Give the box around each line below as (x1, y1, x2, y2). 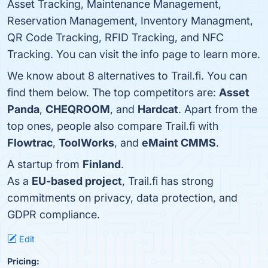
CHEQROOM (45, 102, 110, 115)
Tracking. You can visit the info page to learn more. (7, 47, 260, 60)
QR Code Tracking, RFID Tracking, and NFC (7, 31, 224, 44)
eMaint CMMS (142, 136, 216, 149)
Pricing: (7, 255, 39, 266)
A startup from (7, 157, 83, 170)
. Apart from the (178, 102, 257, 115)
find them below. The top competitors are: (7, 86, 219, 99)
